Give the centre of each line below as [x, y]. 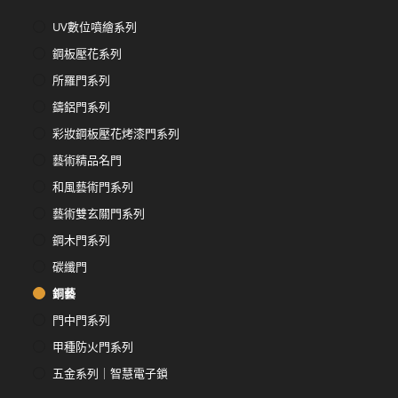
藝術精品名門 [88, 159]
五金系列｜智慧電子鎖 [111, 373]
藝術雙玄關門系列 [99, 213]
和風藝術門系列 [93, 186]
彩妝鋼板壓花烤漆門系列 [116, 133]
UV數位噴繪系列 [95, 26]
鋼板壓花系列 [88, 53]
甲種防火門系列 [93, 346]
